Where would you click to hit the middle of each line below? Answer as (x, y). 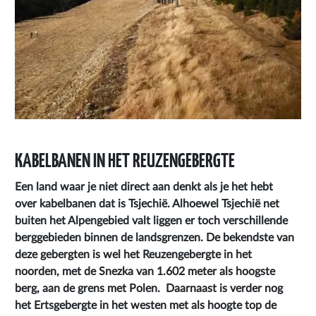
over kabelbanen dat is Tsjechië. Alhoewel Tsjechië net (147, 203)
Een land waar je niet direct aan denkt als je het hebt (144, 187)
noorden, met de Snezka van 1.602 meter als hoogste (145, 271)
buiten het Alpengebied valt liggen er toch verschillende (151, 220)
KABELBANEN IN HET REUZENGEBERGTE (125, 159)
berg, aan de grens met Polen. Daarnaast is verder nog (149, 288)
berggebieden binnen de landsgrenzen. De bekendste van (154, 237)
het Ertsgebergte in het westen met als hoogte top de (146, 305)
